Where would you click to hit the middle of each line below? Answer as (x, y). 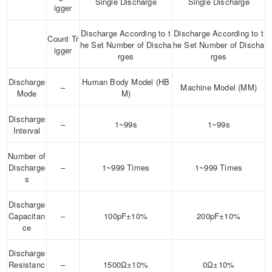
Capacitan (27, 216)
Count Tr (63, 39)
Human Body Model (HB (126, 82)
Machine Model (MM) (219, 87)
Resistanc (27, 265)
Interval (27, 131)
